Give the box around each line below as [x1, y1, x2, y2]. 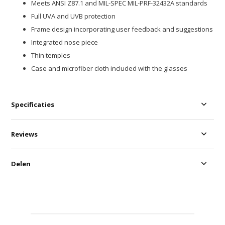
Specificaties [11, 100, 55, 109]
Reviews [11, 130, 38, 139]
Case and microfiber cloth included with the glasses [31, 64, 188, 73]
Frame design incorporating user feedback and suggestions [31, 25, 213, 34]
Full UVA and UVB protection [31, 12, 116, 21]
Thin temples [31, 51, 71, 60]
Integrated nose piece [31, 38, 98, 47]
